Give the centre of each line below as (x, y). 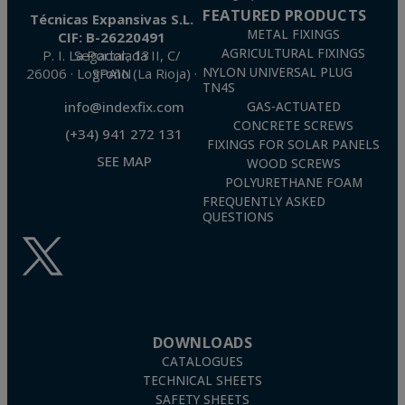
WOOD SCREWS (293, 163)
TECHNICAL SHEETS (202, 380)
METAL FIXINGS (293, 34)
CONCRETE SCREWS (293, 125)
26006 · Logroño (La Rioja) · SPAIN (112, 73)
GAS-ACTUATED (293, 106)
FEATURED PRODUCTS (285, 14)
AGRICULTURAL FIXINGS (293, 53)
